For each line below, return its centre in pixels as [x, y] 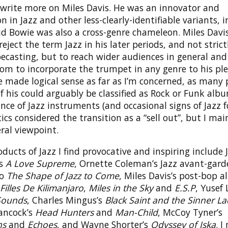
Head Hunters [64, 212]
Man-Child [136, 212]
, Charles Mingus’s [66, 200]
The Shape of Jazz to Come [63, 175]
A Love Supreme [40, 163]
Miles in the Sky [121, 188]
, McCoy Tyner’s [190, 212]
